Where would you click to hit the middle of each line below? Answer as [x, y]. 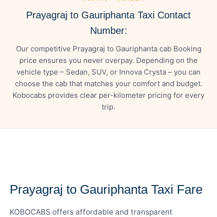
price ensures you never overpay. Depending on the [108, 60]
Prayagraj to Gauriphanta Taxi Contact [108, 15]
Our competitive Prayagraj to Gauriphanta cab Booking [108, 48]
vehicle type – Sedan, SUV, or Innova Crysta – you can [108, 72]
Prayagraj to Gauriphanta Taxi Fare [106, 189]
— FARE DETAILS [40, 170]
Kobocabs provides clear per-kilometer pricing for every [108, 95]
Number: [108, 30]
